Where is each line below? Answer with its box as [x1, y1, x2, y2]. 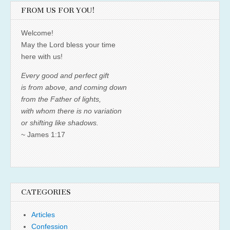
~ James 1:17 [21, 130, 65, 139]
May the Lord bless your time [21, 40, 116, 49]
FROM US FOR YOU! [21, 6, 95, 15]
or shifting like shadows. [21, 118, 99, 127]
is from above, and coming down [21, 83, 127, 91]
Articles [31, 210, 55, 219]
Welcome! [21, 28, 53, 37]
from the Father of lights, [21, 94, 101, 103]
